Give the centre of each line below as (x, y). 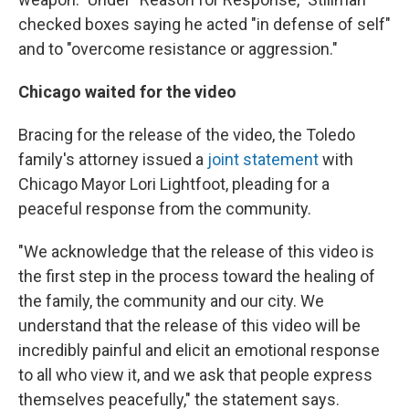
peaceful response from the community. (165, 209)
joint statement (263, 159)
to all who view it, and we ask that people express (195, 375)
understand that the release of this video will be (189, 325)
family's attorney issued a (113, 159)
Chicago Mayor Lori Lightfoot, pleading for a (174, 184)
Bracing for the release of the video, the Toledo (187, 135)
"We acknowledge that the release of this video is (196, 252)
